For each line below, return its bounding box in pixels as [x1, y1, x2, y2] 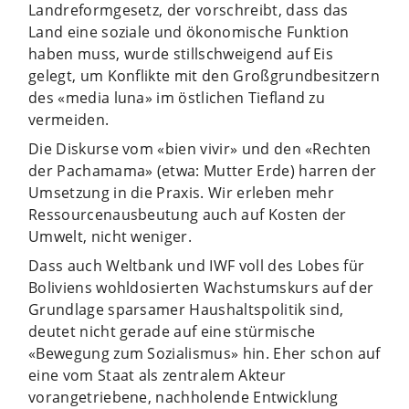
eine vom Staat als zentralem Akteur [28, 364, 287, 385]
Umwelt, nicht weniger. [28, 225, 193, 246]
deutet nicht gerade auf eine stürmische [28, 320, 316, 341]
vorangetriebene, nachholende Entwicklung [28, 386, 339, 407]
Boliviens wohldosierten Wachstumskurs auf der [28, 277, 374, 298]
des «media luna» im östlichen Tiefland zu [28, 87, 326, 108]
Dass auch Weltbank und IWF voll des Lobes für [28, 255, 365, 276]
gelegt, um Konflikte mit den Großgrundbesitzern [28, 65, 381, 86]
